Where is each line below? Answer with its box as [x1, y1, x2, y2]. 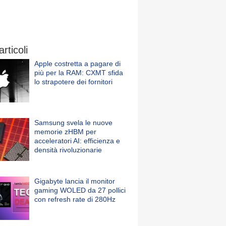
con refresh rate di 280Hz [34, 195, 116, 204]
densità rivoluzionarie [34, 145, 102, 154]
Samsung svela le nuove [34, 118, 112, 127]
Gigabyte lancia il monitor [34, 177, 115, 186]
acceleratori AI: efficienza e [34, 136, 120, 145]
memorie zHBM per [34, 127, 96, 136]
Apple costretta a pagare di [34, 60, 121, 68]
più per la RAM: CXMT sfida [34, 69, 123, 77]
